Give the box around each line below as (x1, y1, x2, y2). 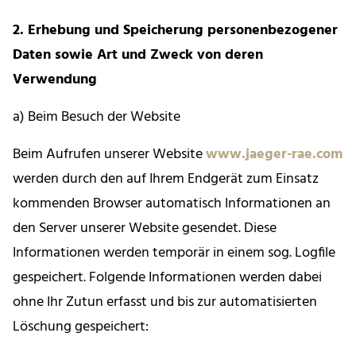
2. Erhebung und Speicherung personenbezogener (13, 19, 338, 43)
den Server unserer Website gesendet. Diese (13, 217, 277, 241)
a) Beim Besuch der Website (13, 106, 180, 130)
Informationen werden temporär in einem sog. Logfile (13, 242, 335, 265)
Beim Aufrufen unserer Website (13, 143, 206, 167)
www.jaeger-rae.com (206, 143, 342, 167)
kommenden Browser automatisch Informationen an (13, 192, 331, 216)
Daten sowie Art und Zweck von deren (13, 44, 263, 68)
